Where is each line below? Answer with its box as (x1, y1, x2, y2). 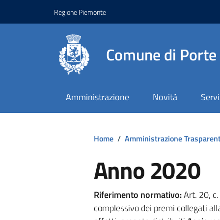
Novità (152, 90, 177, 104)
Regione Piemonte (54, 6, 106, 17)
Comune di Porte (106, 42, 217, 66)
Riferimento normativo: (93, 188, 182, 201)
